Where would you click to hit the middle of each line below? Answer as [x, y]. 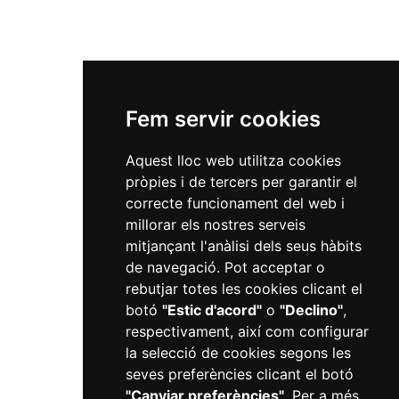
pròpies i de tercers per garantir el [241, 182]
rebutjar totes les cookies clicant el [244, 289]
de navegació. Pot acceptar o [225, 267]
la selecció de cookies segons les [238, 353]
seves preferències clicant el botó [239, 374]
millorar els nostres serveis [215, 224]
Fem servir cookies [223, 119]
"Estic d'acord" [212, 310]
